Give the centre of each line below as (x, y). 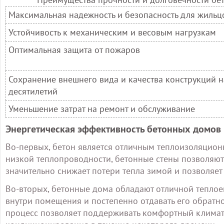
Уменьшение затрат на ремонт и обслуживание (102, 109)
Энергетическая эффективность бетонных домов (113, 129)
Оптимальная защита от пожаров (74, 50)
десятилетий (33, 91)
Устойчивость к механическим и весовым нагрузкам (112, 32)
